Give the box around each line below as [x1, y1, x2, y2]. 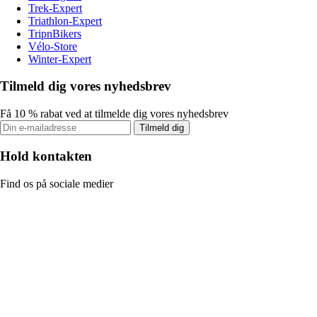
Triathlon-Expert [28, 14, 102, 27]
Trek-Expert [28, 1, 82, 14]
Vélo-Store [28, 40, 77, 52]
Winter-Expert [28, 52, 91, 65]
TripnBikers [28, 27, 81, 40]
